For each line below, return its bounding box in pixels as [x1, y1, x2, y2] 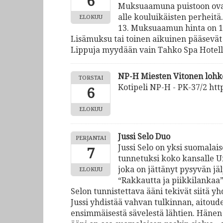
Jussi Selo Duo [118, 132, 170, 141]
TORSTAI [78, 75, 103, 81]
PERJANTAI [75, 135, 106, 141]
